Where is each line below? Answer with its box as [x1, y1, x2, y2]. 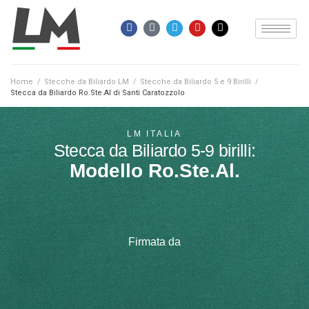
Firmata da [128, 236, 181, 248]
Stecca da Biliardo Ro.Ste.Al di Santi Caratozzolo [10, 88, 185, 98]
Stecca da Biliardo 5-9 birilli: [53, 141, 256, 161]
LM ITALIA [126, 129, 183, 139]
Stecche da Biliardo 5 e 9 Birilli [140, 77, 251, 87]
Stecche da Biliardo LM [44, 77, 129, 87]
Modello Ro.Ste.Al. [69, 160, 240, 182]
